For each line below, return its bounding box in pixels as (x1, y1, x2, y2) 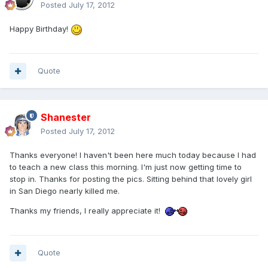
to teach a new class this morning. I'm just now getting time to (10, 162, 242, 172)
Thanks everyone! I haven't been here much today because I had (10, 150, 256, 160)
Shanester (41, 111, 91, 124)
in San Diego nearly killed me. (10, 186, 120, 196)
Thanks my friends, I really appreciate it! (10, 206, 163, 216)
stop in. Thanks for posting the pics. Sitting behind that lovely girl (10, 174, 252, 184)
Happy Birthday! (10, 24, 71, 34)
